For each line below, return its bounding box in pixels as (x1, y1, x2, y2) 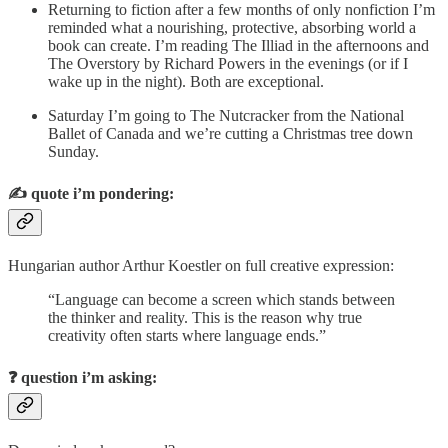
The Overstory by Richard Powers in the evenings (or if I (48, 54, 408, 72)
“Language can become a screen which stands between (48, 291, 395, 309)
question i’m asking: (21, 369, 157, 387)
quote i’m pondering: (31, 184, 174, 202)
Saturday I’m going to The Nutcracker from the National (48, 106, 404, 124)
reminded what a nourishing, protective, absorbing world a (48, 18, 416, 36)
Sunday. (48, 142, 99, 160)
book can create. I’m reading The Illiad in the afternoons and (48, 36, 429, 54)
